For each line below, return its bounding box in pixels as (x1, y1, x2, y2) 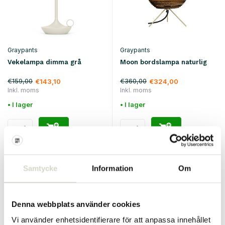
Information (91, 164, 134, 172)
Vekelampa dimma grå (8, 58, 81, 66)
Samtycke (23, 164, 58, 172)
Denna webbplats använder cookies (12, 199, 140, 208)
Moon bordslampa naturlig (120, 58, 207, 66)
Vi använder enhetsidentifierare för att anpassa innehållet (12, 215, 210, 224)
